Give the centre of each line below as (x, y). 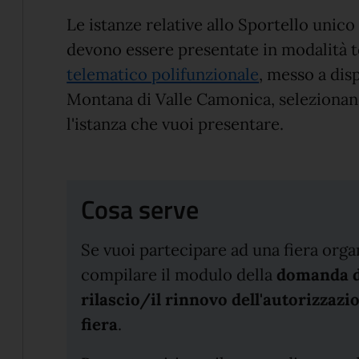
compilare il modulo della (177, 275)
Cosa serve (140, 209)
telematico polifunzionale (163, 74)
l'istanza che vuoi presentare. (175, 124)
